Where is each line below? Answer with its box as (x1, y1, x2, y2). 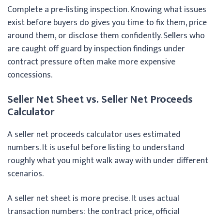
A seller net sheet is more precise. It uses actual (7, 191, 179, 206)
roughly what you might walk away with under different (7, 153, 208, 168)
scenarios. (7, 166, 44, 181)
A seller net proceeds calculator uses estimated (7, 127, 181, 142)
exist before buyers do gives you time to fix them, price (7, 15, 207, 30)
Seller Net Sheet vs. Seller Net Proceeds (7, 90, 193, 108)
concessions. (7, 67, 52, 82)
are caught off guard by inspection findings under (7, 41, 185, 56)
